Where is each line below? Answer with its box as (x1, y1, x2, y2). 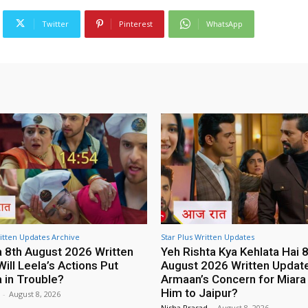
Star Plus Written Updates (161, 232, 254, 242)
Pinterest (119, 18, 153, 29)
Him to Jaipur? (161, 286, 238, 300)
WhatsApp (206, 18, 243, 29)
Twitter (42, 18, 69, 29)
